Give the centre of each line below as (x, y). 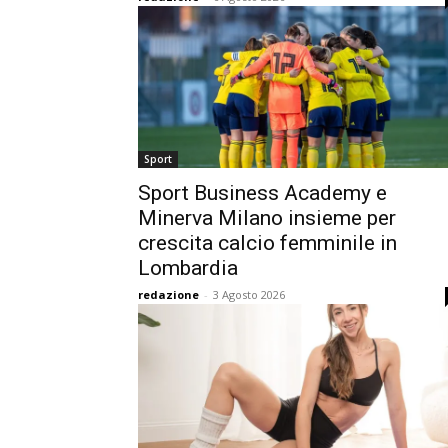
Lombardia (188, 268)
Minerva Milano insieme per (267, 218)
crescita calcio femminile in (267, 243)
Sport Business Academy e (262, 193)
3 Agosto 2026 (249, 294)
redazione (168, 294)
